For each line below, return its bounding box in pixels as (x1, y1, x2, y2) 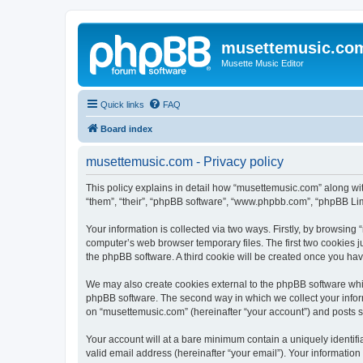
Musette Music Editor (221, 58, 304, 68)
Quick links (100, 99, 144, 109)
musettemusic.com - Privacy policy (86, 154, 284, 169)
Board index (100, 123, 152, 134)
